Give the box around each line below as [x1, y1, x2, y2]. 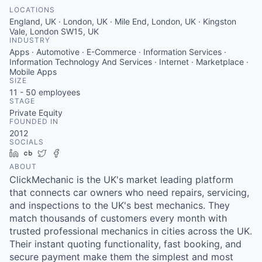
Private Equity [9, 108, 63, 118]
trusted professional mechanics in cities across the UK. [9, 225, 252, 237]
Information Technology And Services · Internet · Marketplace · [9, 57, 249, 67]
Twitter [51, 148, 77, 158]
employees [36, 87, 80, 97]
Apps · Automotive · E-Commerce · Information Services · [9, 47, 226, 57]
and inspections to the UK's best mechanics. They [9, 199, 230, 211]
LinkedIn [23, 148, 56, 158]
